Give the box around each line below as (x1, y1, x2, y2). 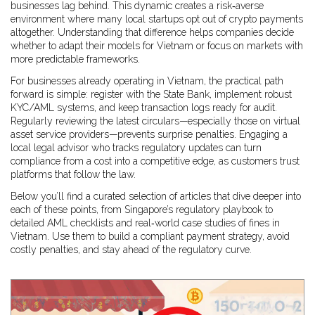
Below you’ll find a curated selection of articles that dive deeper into (11, 191, 301, 202)
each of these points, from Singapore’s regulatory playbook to (11, 204, 273, 215)
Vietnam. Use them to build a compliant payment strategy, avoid (11, 231, 290, 242)
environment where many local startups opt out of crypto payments (11, 13, 303, 25)
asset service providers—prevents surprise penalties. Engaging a (11, 129, 288, 140)
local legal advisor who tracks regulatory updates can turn (11, 142, 262, 153)
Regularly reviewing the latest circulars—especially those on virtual (11, 115, 300, 127)
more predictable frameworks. (11, 53, 140, 65)
